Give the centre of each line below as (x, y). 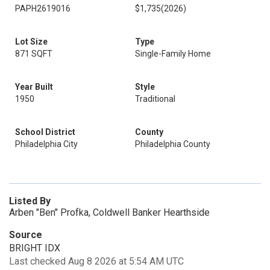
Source (26, 235)
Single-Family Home (173, 54)
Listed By (30, 201)
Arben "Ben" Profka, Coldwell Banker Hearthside (109, 212)
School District (45, 132)
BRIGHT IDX (35, 248)
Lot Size (31, 42)
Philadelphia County (173, 144)
